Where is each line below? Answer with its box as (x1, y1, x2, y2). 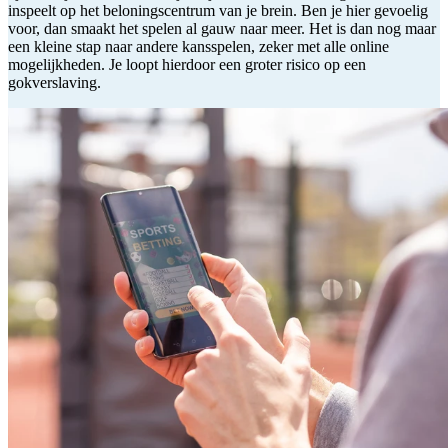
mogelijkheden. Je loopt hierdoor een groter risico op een (8, 55, 366, 73)
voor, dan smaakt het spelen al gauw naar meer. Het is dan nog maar (8, 19, 436, 37)
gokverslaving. (8, 73, 101, 91)
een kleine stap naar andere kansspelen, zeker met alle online (8, 37, 389, 55)
